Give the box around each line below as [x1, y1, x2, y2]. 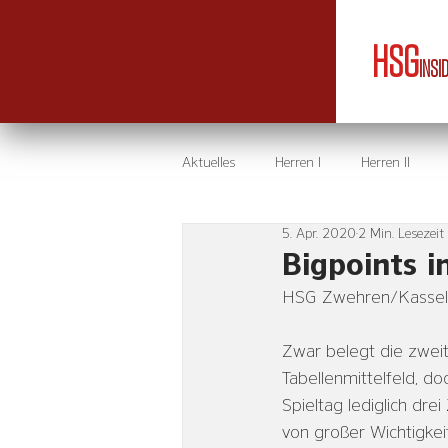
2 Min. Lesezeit [358, 227, 444, 241]
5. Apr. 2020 [282, 227, 356, 241]
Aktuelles [182, 155, 235, 170]
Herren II [361, 155, 410, 170]
